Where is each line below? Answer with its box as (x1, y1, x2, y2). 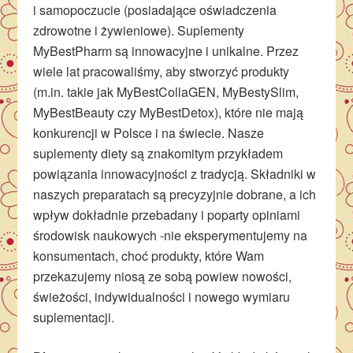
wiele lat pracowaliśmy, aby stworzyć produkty (33, 62, 290, 80)
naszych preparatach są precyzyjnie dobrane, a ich (33, 185, 317, 203)
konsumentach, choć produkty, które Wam (33, 247, 265, 265)
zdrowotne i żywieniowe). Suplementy (33, 21, 245, 39)
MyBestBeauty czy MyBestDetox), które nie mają (33, 103, 304, 121)
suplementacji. (33, 308, 115, 326)
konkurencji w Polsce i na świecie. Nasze (33, 124, 265, 142)
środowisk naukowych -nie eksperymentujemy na (33, 226, 308, 244)
